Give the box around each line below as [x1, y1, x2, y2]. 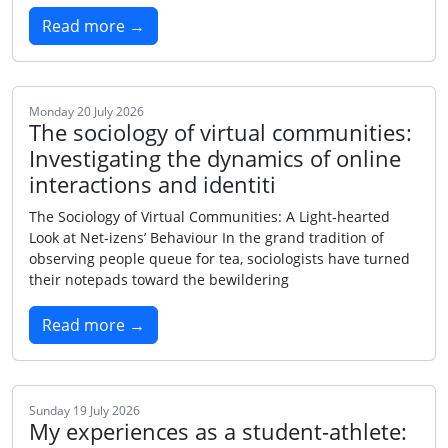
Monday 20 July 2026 [29, 104, 144, 119]
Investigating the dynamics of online [29, 144, 401, 173]
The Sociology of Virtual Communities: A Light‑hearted [29, 207, 390, 226]
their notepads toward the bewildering [29, 270, 289, 289]
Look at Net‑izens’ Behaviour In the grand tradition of [29, 228, 384, 247]
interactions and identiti [29, 170, 276, 199]
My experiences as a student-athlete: [29, 417, 407, 446]
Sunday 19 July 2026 [29, 403, 140, 418]
